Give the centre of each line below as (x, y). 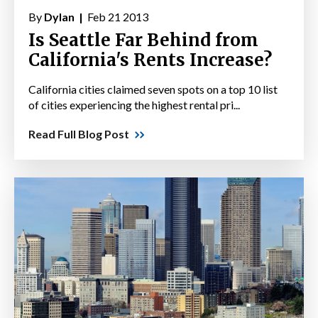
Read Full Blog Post (79, 134)
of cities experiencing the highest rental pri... (134, 105)
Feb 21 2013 (117, 17)
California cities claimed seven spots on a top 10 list (153, 89)
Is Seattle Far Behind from (143, 40)
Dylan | (65, 17)
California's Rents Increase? (150, 60)
